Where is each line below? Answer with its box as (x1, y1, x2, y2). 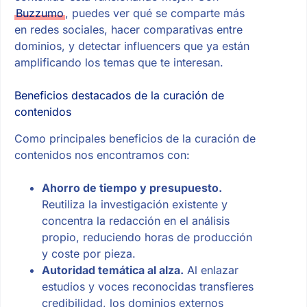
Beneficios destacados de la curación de (14, 88, 224, 102)
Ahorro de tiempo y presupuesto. (41, 180, 222, 195)
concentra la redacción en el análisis (41, 213, 230, 228)
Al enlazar (183, 262, 238, 277)
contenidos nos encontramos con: (14, 147, 190, 162)
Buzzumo (15, 5, 64, 20)
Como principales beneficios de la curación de (14, 131, 256, 145)
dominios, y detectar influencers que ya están (14, 38, 249, 53)
